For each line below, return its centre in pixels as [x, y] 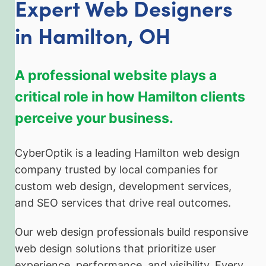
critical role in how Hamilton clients [130, 96]
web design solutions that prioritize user [115, 249]
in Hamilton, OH [93, 34]
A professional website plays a [116, 75]
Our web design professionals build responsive [132, 232]
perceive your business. [94, 118]
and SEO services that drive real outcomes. [123, 202]
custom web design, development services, [123, 186]
